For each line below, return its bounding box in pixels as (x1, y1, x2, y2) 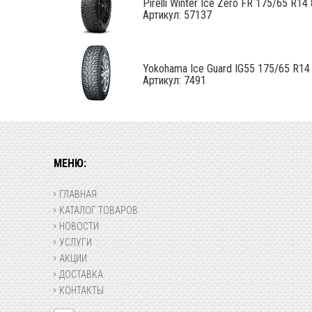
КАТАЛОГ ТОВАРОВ (59, 205, 138, 216)
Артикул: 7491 (143, 74, 206, 87)
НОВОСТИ (59, 221, 99, 232)
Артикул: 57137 (143, 8, 212, 22)
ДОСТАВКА (59, 269, 103, 280)
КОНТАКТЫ (59, 285, 104, 296)
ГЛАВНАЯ (59, 189, 97, 200)
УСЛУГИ (59, 237, 92, 248)
